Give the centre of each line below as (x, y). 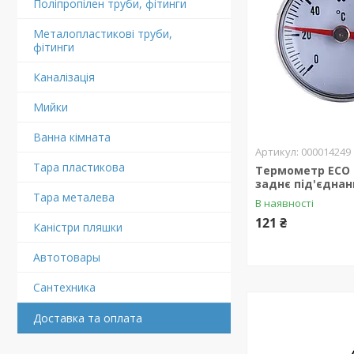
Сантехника (64, 287)
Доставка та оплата (88, 318)
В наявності (285, 203)
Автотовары (67, 257)
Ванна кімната (72, 137)
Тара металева (74, 197)
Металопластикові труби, (103, 34)
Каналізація (64, 77)
